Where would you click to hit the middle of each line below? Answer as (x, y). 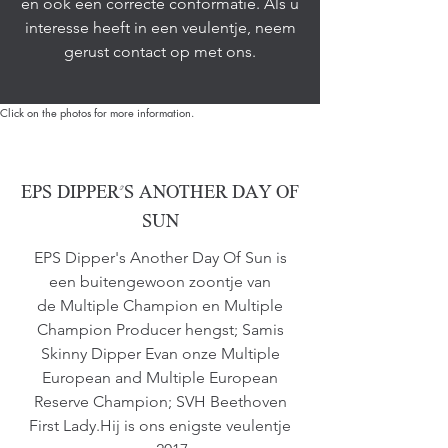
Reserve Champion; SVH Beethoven (160, 401)
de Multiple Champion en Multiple (160, 305)
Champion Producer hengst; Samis (160, 329)
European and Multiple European (160, 377)
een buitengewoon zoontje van (160, 281)
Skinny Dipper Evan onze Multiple (160, 353)
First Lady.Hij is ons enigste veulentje (160, 425)
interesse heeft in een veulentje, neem (160, 27)
